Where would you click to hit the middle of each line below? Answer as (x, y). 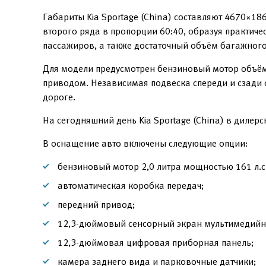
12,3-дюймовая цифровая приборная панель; (156, 243)
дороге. (59, 97)
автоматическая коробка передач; (131, 186)
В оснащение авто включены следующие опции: (145, 143)
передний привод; (96, 205)
